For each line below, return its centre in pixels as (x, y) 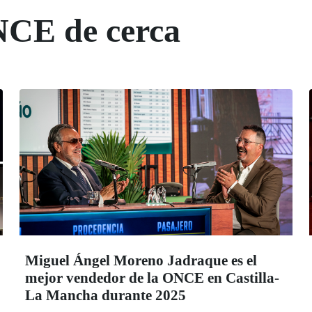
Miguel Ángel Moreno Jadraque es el (141, 261)
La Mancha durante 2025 (106, 296)
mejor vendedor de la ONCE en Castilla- (152, 278)
